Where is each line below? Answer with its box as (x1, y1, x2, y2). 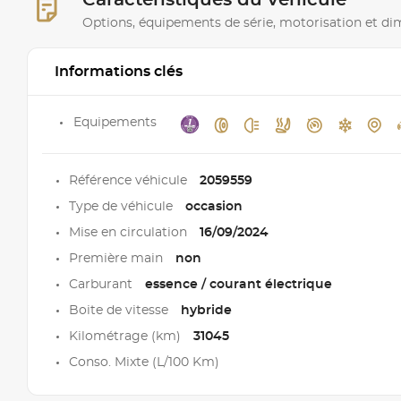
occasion (185, 200, 243, 214)
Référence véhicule (69, 175, 191, 188)
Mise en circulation (69, 226, 191, 240)
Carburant (69, 278, 136, 292)
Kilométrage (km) (69, 330, 184, 344)
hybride (181, 304, 232, 318)
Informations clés (55, 64, 183, 80)
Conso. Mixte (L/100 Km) (69, 356, 219, 370)
